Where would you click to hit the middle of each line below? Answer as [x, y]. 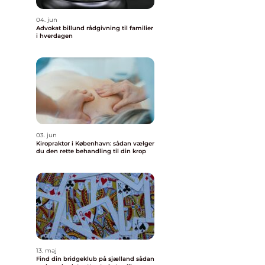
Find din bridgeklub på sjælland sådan [86, 259]
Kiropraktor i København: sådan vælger [95, 143]
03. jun [46, 135]
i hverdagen [54, 36]
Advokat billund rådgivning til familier [61, 28]
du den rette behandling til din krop [91, 151]
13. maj [46, 251]
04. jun [47, 20]
